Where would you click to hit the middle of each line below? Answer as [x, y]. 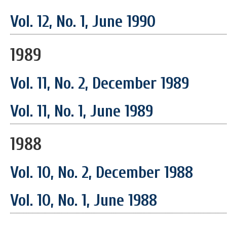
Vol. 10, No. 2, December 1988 [102, 173]
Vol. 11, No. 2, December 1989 [100, 83]
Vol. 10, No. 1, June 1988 [84, 200]
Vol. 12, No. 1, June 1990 [83, 22]
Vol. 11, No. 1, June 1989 [82, 111]
